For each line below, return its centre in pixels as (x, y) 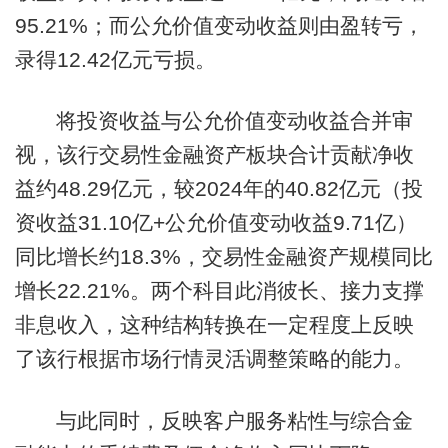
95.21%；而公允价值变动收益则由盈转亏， (219, 25)
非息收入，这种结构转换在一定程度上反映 (214, 325)
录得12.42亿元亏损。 (115, 59)
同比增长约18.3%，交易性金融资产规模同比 (223, 257)
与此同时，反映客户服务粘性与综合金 (234, 420)
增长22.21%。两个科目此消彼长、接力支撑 (219, 291)
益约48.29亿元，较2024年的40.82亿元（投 (218, 189)
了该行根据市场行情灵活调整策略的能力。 (214, 359)
